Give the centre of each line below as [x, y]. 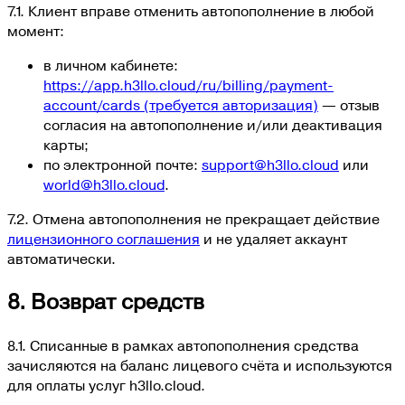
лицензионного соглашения [104, 240]
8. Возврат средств [106, 303]
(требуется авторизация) [229, 106]
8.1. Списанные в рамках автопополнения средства [183, 347]
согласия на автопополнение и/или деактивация [213, 126]
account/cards [92, 106]
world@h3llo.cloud [104, 186]
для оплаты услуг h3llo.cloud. [106, 386]
